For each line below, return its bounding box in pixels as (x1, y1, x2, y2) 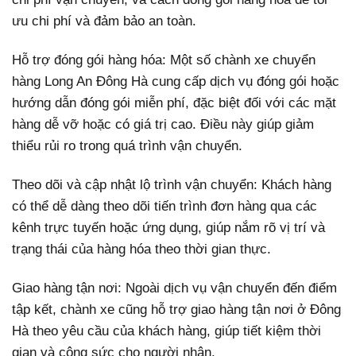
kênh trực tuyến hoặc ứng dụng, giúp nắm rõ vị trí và (12, 220, 325, 236)
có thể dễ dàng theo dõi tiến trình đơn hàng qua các (12, 199, 317, 215)
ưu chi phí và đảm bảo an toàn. (12, 14, 196, 29)
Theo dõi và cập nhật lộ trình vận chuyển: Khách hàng (12, 177, 331, 193)
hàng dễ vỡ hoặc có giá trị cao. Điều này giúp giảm (12, 117, 314, 133)
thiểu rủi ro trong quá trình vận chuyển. (12, 138, 242, 154)
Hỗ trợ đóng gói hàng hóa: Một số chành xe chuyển (12, 52, 315, 68)
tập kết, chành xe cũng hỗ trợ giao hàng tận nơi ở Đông (12, 302, 341, 318)
